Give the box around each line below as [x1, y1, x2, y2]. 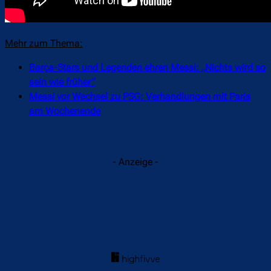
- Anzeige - [113, 156, 158, 168]
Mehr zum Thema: [5, 38, 83, 50]
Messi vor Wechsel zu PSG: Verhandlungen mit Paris [29, 91, 250, 103]
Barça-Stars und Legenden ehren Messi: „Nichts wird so [29, 62, 266, 74]
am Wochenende [29, 105, 100, 117]
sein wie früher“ [29, 76, 95, 88]
